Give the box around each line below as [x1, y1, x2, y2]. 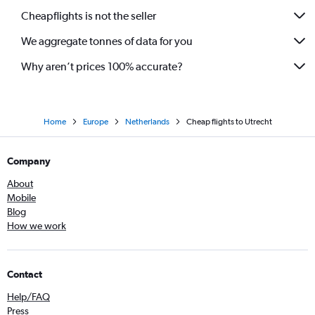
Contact [7, 269, 42, 281]
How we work [7, 220, 66, 232]
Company [7, 155, 51, 167]
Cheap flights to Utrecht [186, 117, 272, 127]
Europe [82, 117, 108, 127]
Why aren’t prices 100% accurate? [21, 59, 183, 73]
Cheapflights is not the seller [21, 8, 156, 22]
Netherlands [124, 117, 169, 127]
